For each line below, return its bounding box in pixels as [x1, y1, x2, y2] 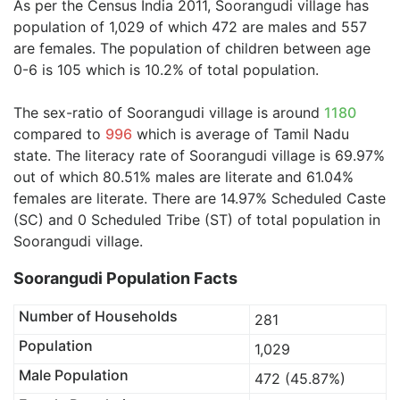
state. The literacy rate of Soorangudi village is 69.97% [13, 146, 385, 164]
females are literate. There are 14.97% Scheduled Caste [13, 189, 386, 207]
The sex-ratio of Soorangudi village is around [13, 104, 324, 121]
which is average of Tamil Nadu [132, 125, 349, 143]
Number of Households [18, 307, 178, 325]
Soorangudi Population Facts [13, 269, 237, 287]
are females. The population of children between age [13, 39, 371, 57]
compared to [13, 125, 105, 143]
